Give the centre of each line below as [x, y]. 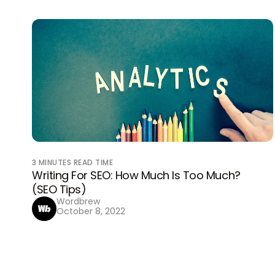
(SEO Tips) [59, 189]
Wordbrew [78, 201]
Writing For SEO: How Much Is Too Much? [136, 175]
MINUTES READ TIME [76, 162]
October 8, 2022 [91, 211]
